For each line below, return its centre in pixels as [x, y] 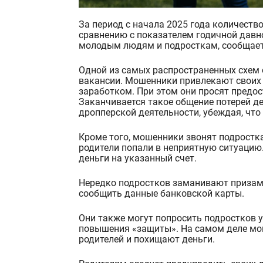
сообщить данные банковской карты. [161, 193]
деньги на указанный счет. [138, 158]
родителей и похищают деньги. [147, 239]
